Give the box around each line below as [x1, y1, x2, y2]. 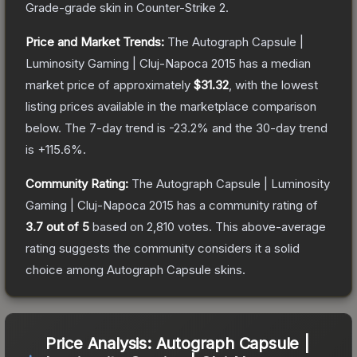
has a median [236, 55, 311, 71]
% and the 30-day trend [197, 120, 328, 135]
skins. [211, 261, 245, 277]
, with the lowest [229, 76, 318, 92]
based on [89, 218, 147, 234]
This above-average [212, 218, 326, 234]
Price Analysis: [45, 333, 156, 353]
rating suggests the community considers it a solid [25, 240, 300, 256]
